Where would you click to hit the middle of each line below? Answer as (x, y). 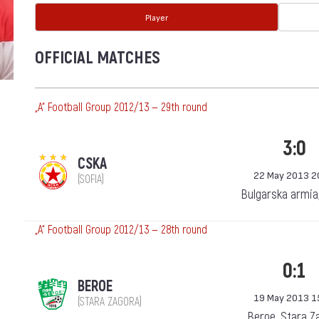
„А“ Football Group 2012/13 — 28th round (121, 230)
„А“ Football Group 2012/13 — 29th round (121, 108)
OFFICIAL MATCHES (98, 58)
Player (157, 17)
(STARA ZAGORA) (110, 302)
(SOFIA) (91, 179)
